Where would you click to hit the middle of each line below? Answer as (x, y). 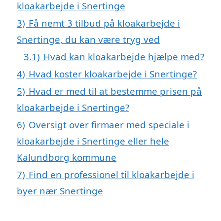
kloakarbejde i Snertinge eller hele (93, 141)
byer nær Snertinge (60, 191)
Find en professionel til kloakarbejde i (111, 175)
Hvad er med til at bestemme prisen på (115, 91)
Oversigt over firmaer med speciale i (109, 125)
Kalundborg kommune (67, 157)
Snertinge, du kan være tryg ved (88, 39)
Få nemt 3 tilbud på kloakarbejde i (104, 23)
